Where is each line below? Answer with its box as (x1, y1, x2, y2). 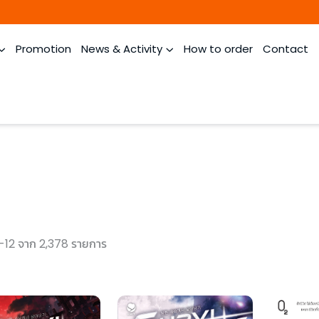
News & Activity (81, 41, 162, 56)
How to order (184, 41, 253, 56)
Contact (263, 41, 308, 56)
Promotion (16, 41, 71, 56)
